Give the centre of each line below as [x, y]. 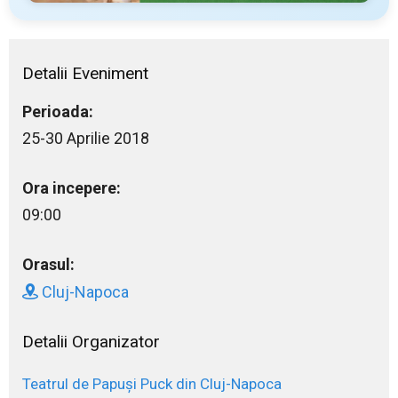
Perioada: [58, 112]
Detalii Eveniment [85, 74]
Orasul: [48, 265]
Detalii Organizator [91, 342]
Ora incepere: [72, 188]
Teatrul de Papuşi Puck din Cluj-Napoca [152, 384]
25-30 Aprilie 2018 [86, 139]
